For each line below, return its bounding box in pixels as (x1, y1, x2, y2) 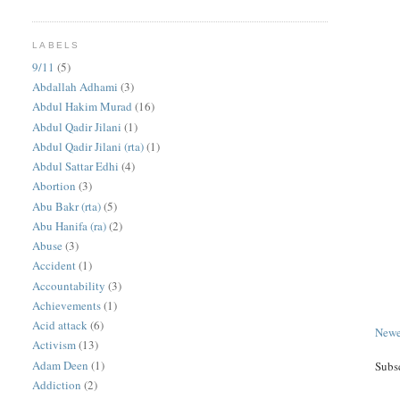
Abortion (32, 178, 77, 195)
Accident (32, 257, 77, 274)
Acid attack (32, 317, 88, 334)
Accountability (32, 277, 106, 294)
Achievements (32, 296, 102, 313)
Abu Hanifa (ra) (32, 217, 107, 234)
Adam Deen (32, 356, 89, 373)
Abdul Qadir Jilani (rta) (32, 137, 145, 154)
